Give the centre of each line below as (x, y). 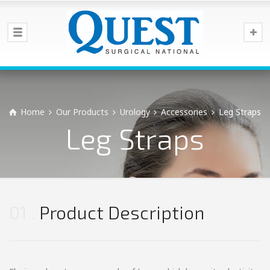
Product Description (122, 212)
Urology (135, 112)
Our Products (82, 112)
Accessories (184, 112)
